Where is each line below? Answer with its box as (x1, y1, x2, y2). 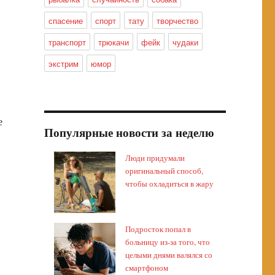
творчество (156, 15, 198, 26)
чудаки (172, 36, 198, 48)
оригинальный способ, (125, 165, 204, 176)
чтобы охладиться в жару (125, 178, 214, 189)
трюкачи (98, 36, 129, 48)
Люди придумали (125, 152, 185, 163)
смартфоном (125, 262, 169, 273)
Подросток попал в (125, 223, 192, 234)
